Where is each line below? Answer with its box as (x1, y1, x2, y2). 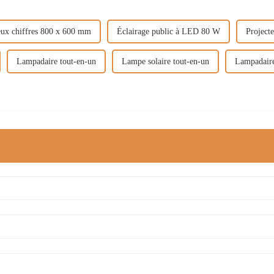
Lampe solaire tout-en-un (122, 56, 209, 66)
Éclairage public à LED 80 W (117, 26, 220, 36)
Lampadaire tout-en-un (17, 56, 96, 66)
